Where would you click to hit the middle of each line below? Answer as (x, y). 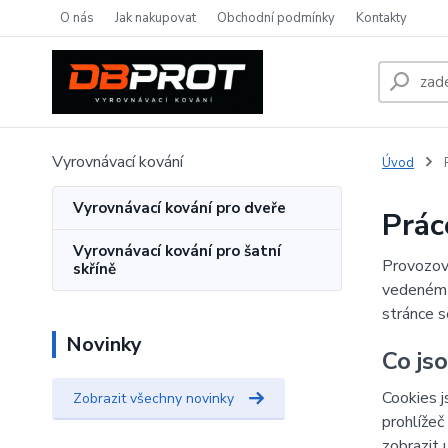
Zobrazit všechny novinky (153, 398)
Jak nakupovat (155, 18)
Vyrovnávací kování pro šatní (177, 251)
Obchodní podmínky (276, 18)
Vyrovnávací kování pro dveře (179, 208)
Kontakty (381, 18)
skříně (94, 269)
